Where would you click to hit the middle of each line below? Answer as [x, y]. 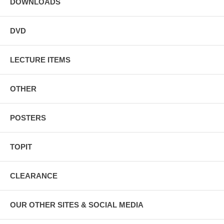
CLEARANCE [34, 175]
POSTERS [28, 117]
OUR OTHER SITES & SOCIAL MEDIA [77, 204]
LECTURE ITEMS [40, 59]
